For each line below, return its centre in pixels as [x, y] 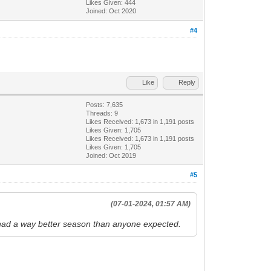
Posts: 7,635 [105, 104]
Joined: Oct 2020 [111, 11]
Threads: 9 [102, 113]
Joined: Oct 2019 [111, 155]
